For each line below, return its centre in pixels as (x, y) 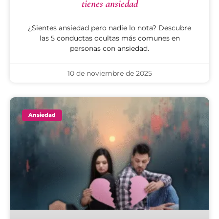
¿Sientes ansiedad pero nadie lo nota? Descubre (109, 28)
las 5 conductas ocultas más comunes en (109, 38)
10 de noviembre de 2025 (109, 73)
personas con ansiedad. (109, 48)
